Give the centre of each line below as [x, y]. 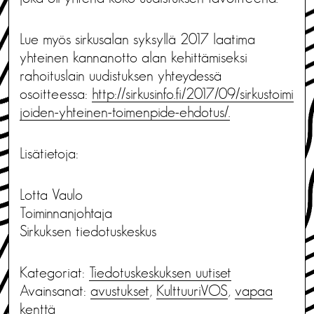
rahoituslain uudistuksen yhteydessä [121, 75]
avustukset [120, 291]
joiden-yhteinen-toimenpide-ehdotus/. [125, 112]
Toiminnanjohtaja [66, 213]
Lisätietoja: [49, 153]
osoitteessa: [56, 94]
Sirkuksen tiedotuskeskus [88, 231]
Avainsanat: [55, 291]
